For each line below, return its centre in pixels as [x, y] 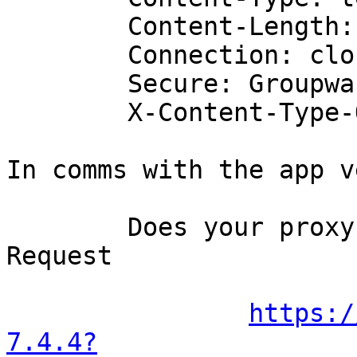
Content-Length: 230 [67, 27]
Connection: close [67, 55]
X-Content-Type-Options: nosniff [67, 113]
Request [59, 256]
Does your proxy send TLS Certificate [67, 228]
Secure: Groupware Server [67, 84]
